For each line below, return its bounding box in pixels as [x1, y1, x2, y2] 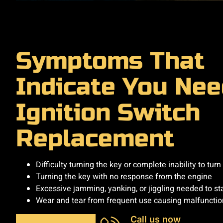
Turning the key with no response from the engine [36, 171, 212, 183]
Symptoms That [16, 46, 205, 75]
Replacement [16, 124, 174, 153]
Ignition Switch [16, 98, 200, 127]
